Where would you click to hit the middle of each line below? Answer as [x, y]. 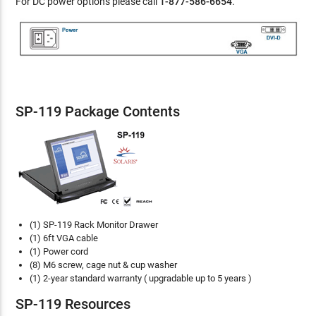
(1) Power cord [59, 252]
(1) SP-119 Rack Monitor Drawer [94, 225]
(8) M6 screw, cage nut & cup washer [104, 265]
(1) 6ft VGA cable [64, 238]
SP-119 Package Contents [98, 112]
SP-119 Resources [73, 304]
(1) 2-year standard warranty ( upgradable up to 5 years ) [141, 279]
